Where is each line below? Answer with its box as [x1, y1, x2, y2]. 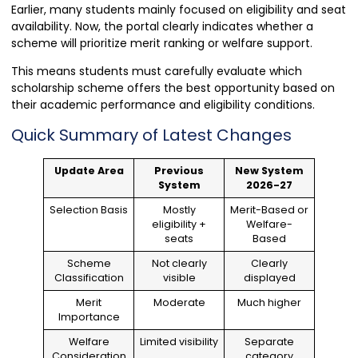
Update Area [54, 164, 124, 178]
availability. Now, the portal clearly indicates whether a [11, 18, 313, 34]
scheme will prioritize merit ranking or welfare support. [11, 34, 312, 51]
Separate [245, 335, 294, 349]
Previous [154, 164, 204, 178]
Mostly [162, 203, 196, 217]
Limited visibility [140, 335, 218, 349]
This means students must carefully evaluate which [11, 63, 302, 79]
